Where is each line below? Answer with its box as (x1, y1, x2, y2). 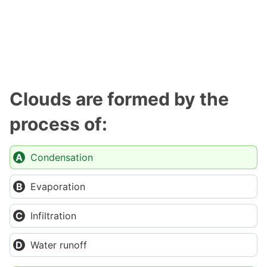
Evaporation (30, 181, 85, 193)
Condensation (30, 151, 93, 163)
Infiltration (30, 210, 76, 222)
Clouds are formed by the (10, 88, 229, 110)
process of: (10, 113, 107, 135)
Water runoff (30, 239, 87, 251)
